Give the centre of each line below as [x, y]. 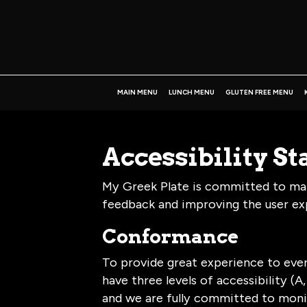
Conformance [171, 236]
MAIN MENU [137, 92]
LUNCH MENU [191, 92]
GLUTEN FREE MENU [259, 92]
